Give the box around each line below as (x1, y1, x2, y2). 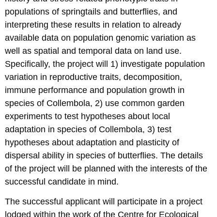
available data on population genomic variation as (5, 32, 196, 43)
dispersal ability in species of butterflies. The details (5, 150, 203, 160)
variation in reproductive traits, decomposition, (5, 72, 182, 82)
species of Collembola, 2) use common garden (5, 98, 185, 108)
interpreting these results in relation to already (5, 19, 181, 30)
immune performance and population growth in (5, 85, 185, 95)
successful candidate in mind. (5, 176, 119, 186)
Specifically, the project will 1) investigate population (5, 59, 205, 69)
